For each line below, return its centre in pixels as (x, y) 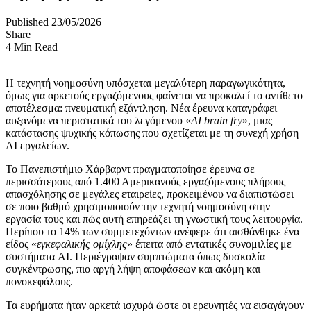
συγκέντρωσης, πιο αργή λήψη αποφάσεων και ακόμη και (133, 269)
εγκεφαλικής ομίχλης (82, 244)
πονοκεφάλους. (39, 281)
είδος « (21, 244)
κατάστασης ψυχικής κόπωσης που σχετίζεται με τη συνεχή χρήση (152, 133)
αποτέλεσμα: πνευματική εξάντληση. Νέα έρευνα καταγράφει (141, 108)
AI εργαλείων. (37, 145)
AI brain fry (217, 120)
